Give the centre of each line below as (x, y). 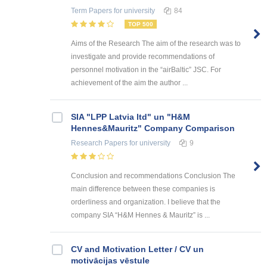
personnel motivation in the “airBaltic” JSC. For (146, 70)
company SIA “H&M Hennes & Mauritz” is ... (140, 215)
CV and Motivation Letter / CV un (137, 249)
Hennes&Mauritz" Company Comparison (153, 128)
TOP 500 (141, 24)
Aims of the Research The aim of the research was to (156, 44)
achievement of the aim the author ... (129, 83)
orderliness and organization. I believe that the (146, 202)
